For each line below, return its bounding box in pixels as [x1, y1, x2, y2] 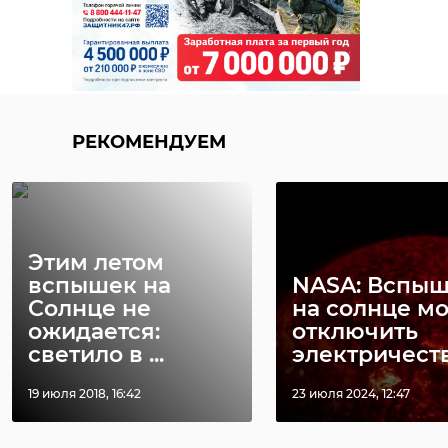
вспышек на [28, 271, 171, 299]
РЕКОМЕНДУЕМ [72, 130, 226, 153]
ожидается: [28, 317, 160, 345]
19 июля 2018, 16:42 [28, 385, 141, 401]
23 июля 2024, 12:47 [292, 385, 410, 401]
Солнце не [28, 294, 151, 322]
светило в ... [28, 340, 164, 368]
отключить [292, 317, 418, 345]
